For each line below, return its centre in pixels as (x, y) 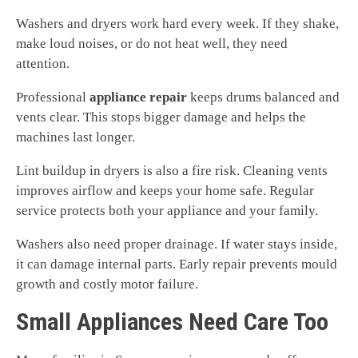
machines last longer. (76, 137)
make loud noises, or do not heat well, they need (152, 44)
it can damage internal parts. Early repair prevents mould (177, 265)
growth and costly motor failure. (107, 284)
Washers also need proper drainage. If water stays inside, (177, 245)
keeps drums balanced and (263, 97)
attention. (43, 64)
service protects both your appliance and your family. (167, 211)
